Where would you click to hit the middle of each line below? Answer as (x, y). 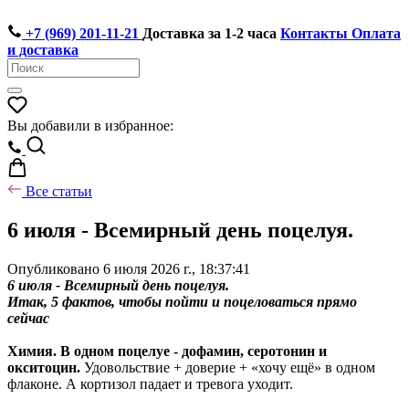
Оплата (376, 33)
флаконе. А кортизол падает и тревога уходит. (150, 383)
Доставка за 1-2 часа (210, 33)
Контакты (314, 33)
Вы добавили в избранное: (90, 126)
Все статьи (57, 191)
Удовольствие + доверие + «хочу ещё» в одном (228, 367)
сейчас (28, 318)
